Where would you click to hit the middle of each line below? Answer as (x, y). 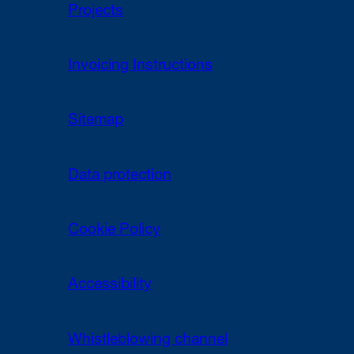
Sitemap (96, 121)
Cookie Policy (115, 230)
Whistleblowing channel (148, 340)
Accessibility (110, 286)
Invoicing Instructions (141, 66)
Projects (96, 11)
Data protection (120, 176)
